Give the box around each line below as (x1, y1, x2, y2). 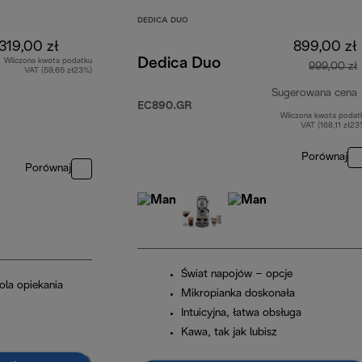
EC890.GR (137, 101, 192, 112)
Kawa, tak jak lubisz (181, 327, 277, 339)
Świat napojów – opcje (181, 269, 293, 280)
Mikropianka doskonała (181, 288, 295, 300)
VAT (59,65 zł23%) (24, 67, 92, 75)
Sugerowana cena (271, 88, 357, 99)
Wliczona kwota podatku (4, 57, 92, 65)
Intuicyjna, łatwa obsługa (181, 308, 301, 319)
